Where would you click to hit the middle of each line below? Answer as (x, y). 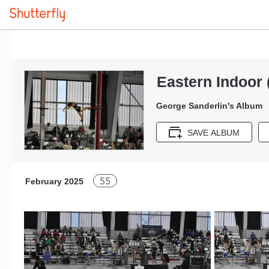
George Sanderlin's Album (209, 106)
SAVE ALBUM (213, 133)
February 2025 (54, 181)
